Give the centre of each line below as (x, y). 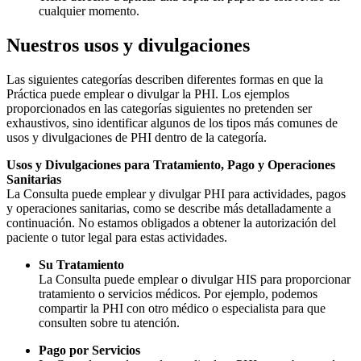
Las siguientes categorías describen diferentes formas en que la (165, 80)
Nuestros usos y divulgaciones (128, 46)
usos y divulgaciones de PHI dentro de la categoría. (137, 138)
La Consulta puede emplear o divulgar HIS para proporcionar (195, 280)
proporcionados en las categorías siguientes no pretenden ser (159, 109)
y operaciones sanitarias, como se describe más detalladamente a (169, 209)
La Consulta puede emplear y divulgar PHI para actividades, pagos (176, 194)
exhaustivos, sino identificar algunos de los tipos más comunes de (172, 123)
